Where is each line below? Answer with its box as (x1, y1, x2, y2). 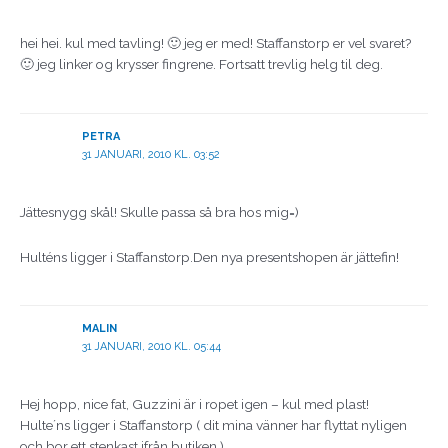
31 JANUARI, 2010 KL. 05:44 (81, 340, 221, 354)
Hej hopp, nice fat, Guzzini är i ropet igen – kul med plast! (20, 396, 369, 413)
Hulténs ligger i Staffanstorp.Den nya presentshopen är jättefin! (20, 248, 399, 265)
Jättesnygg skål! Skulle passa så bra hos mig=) (20, 203, 299, 220)
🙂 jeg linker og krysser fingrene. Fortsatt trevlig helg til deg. (20, 56, 383, 73)
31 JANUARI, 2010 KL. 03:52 (81, 147, 220, 161)
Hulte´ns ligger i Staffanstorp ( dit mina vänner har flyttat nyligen (20, 417, 407, 434)
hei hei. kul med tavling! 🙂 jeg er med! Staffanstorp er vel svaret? (20, 35, 412, 52)
